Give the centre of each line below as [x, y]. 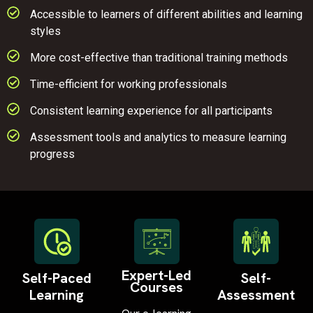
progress [52, 154]
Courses [156, 287]
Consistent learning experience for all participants [151, 110]
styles [45, 31]
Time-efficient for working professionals [128, 84]
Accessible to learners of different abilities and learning [166, 14]
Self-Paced [57, 278]
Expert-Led [156, 275]
